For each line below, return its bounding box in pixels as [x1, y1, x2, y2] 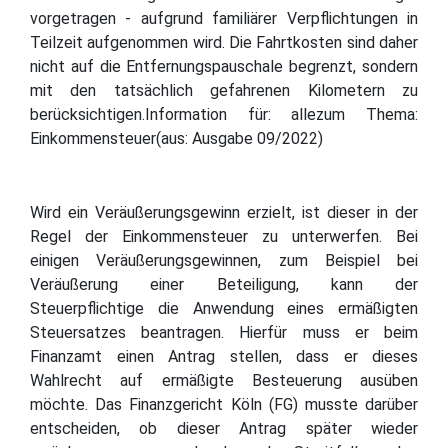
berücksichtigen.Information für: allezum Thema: [30, 104, 418, 124]
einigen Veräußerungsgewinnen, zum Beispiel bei [30, 250, 418, 270]
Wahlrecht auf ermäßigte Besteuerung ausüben [30, 370, 418, 390]
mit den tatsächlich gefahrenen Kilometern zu [30, 80, 418, 100]
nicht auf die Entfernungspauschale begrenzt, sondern [30, 56, 418, 76]
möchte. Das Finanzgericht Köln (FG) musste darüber [30, 394, 418, 414]
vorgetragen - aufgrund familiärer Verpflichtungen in [30, 8, 418, 28]
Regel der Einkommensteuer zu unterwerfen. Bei [30, 226, 418, 246]
